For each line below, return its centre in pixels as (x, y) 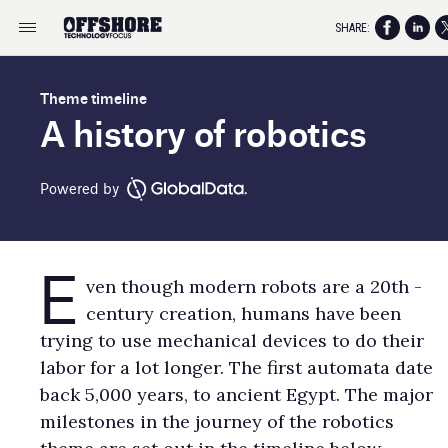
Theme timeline (93, 97)
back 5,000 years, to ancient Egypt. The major (236, 394)
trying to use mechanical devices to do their (232, 340)
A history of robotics (211, 130)
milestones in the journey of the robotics (217, 421)
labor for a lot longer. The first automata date (236, 367)
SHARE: (352, 27)
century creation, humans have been (244, 313)
